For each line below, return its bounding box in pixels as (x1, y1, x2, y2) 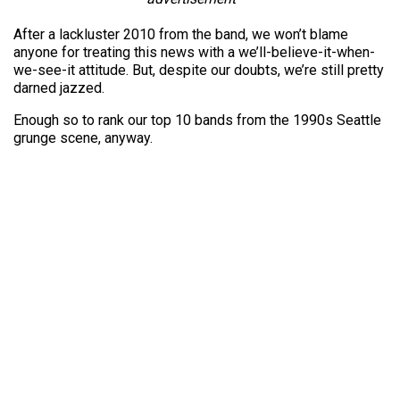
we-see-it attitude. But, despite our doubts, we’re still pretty (13, 62, 384, 79)
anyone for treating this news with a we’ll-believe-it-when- (13, 44, 375, 61)
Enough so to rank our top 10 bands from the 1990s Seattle (13, 112, 381, 129)
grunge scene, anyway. (13, 129, 153, 146)
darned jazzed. (13, 79, 104, 96)
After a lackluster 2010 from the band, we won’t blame (13, 26, 348, 43)
